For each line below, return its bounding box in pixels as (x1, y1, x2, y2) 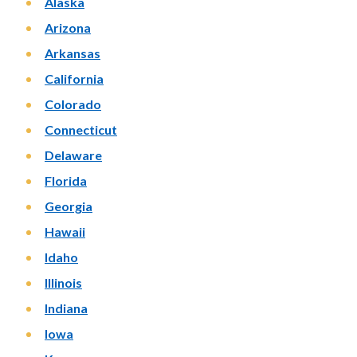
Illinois (45, 275, 82, 290)
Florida (45, 173, 87, 188)
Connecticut (45, 122, 117, 137)
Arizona (45, 20, 91, 35)
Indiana (45, 300, 88, 316)
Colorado (45, 96, 101, 112)
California (45, 71, 104, 86)
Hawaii (45, 224, 85, 239)
